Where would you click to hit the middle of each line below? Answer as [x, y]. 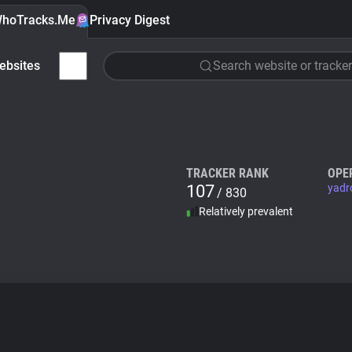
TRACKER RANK [227, 173]
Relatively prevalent [246, 211]
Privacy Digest [130, 20]
